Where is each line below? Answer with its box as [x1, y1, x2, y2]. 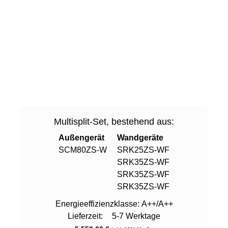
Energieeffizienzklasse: [55, 199, 141, 208]
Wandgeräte [117, 133, 163, 142]
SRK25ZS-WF [117, 145, 169, 154]
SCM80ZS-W [59, 145, 107, 154]
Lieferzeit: [68, 211, 105, 220]
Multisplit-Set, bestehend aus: [54, 116, 174, 127]
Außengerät [59, 133, 104, 142]
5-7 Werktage [110, 211, 160, 220]
